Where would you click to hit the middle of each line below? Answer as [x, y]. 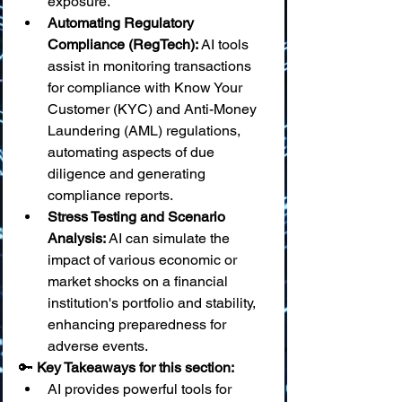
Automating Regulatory [122, 23]
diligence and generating [128, 174]
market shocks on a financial [140, 281]
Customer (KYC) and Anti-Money [154, 109]
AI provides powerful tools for [141, 389]
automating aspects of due [133, 152]
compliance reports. [110, 195]
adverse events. [98, 346]
